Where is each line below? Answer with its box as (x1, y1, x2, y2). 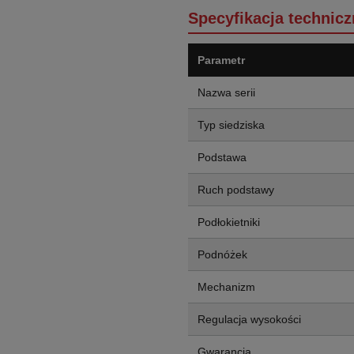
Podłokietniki (198, 216, 260, 228)
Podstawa (198, 151, 247, 164)
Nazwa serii (198, 86, 255, 99)
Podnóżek (198, 248, 247, 261)
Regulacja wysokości (198, 313, 301, 326)
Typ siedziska (198, 119, 265, 131)
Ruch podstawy (198, 183, 274, 196)
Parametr (198, 54, 245, 66)
